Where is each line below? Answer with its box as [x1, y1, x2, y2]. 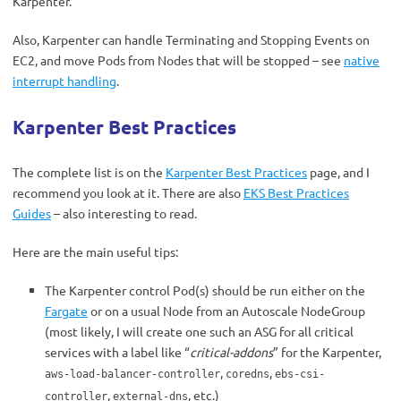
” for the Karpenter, [273, 344, 381, 360]
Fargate [45, 303, 88, 319]
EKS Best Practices [243, 184, 349, 200]
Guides [13, 205, 51, 221]
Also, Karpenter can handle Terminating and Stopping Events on [13, 31, 370, 47]
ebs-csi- [275, 368, 325, 380]
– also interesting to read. [51, 205, 197, 221]
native [344, 52, 380, 68]
